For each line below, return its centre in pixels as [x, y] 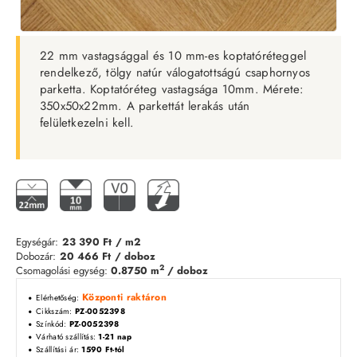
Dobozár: [36, 257]
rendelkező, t [75, 73]
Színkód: [53, 324]
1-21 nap [115, 337]
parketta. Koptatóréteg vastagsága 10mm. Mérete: [172, 90]
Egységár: [37, 242]
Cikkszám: [55, 312]
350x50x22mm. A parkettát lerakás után [145, 106]
